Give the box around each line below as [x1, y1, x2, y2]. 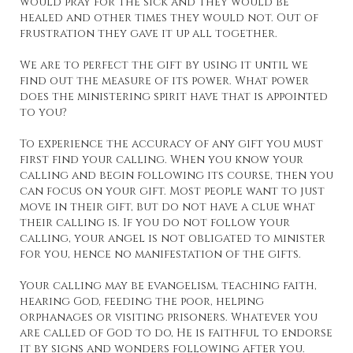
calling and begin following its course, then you [20, 168, 333, 184]
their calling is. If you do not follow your [20, 215, 290, 231]
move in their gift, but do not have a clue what [20, 199, 315, 215]
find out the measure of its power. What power [20, 73, 309, 89]
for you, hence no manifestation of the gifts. [20, 247, 301, 262]
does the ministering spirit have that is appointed [20, 89, 328, 105]
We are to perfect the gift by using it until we [20, 58, 308, 73]
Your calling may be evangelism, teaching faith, [20, 278, 317, 294]
